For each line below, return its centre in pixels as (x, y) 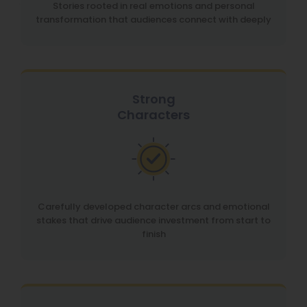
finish (153, 234)
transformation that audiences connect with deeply (153, 20)
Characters (153, 115)
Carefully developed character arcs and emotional (153, 207)
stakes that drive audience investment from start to (153, 220)
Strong (153, 99)
